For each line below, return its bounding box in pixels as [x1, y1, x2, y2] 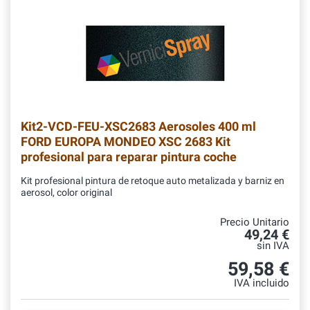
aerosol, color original [21, 187, 112, 199]
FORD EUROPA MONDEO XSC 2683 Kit [21, 134, 230, 149]
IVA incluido [234, 277, 289, 290]
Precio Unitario [220, 217, 289, 229]
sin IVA [257, 240, 289, 253]
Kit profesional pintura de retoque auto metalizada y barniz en [21, 175, 284, 188]
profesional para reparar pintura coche [21, 149, 237, 165]
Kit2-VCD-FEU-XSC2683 [21, 119, 156, 134]
